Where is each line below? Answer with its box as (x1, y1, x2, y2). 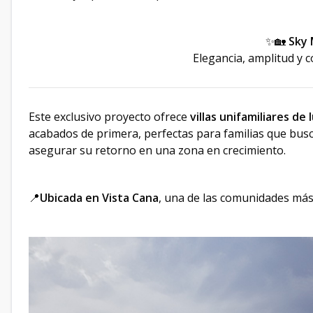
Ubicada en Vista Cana (40, 190, 159, 206)
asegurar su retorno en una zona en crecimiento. (29, 143, 286, 159)
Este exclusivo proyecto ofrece (29, 109, 190, 125)
